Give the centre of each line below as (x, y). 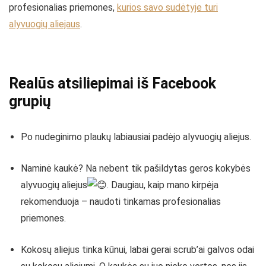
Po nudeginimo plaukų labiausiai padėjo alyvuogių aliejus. (136, 137)
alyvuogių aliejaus (45, 24)
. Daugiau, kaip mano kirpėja (163, 185)
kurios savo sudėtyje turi (167, 7)
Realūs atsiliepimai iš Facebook (113, 83)
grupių (30, 101)
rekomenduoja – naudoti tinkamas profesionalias (121, 202)
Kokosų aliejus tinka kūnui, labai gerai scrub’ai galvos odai (137, 250)
